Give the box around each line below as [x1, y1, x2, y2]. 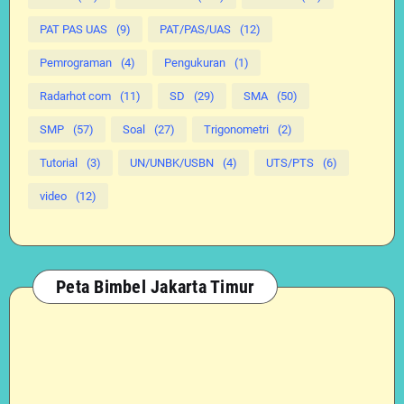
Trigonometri [204, 123, 269, 136]
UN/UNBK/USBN [130, 156, 214, 170]
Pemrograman [40, 56, 112, 69]
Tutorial [40, 156, 78, 170]
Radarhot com [40, 89, 111, 103]
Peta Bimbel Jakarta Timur [56, 276, 255, 298]
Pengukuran [164, 56, 225, 69]
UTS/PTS [266, 156, 314, 170]
